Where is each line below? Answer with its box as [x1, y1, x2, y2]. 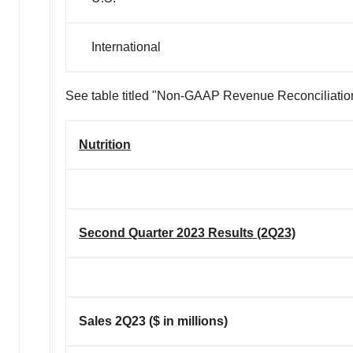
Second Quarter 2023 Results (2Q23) [79, 225, 295, 240]
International [79, 39, 161, 54]
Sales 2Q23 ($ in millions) [79, 314, 228, 328]
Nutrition [79, 137, 131, 151]
